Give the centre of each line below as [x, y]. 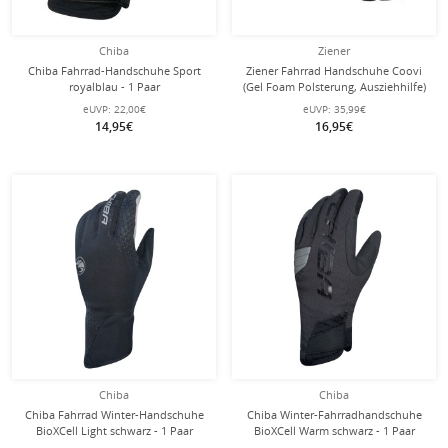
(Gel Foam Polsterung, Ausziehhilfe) [334, 86]
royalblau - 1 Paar [114, 86]
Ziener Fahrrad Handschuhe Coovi [334, 70]
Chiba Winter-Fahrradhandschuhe [334, 414]
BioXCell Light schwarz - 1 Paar [114, 430]
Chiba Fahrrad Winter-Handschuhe [114, 414]
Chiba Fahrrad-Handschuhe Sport [114, 70]
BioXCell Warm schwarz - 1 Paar [334, 430]
